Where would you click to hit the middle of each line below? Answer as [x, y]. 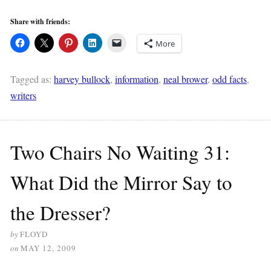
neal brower [185, 79]
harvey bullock [82, 79]
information [137, 79]
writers [23, 96]
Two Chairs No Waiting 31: [120, 152]
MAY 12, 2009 [48, 248]
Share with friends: [40, 22]
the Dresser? [60, 213]
